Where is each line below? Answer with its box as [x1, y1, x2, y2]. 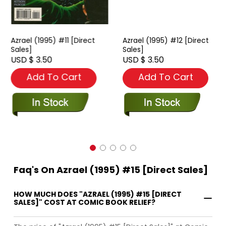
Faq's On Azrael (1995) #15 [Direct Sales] [14, 163, 208, 177]
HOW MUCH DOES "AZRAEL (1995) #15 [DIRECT [14, 189, 182, 200]
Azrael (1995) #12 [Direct [120, 35, 206, 46]
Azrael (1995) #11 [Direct [8, 35, 92, 46]
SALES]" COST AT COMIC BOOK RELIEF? [14, 197, 155, 208]
